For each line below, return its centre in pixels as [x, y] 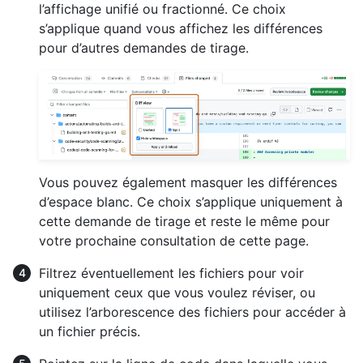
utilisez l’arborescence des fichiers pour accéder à [192, 312]
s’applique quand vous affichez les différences [181, 29]
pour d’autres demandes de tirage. [144, 48]
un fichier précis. [90, 332]
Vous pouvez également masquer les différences [188, 183]
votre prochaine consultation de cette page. [174, 241]
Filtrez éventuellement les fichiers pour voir [171, 273]
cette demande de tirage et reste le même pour [184, 222]
